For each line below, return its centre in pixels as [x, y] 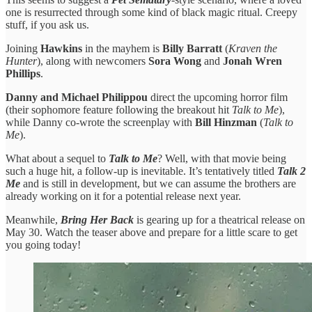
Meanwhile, [33, 219]
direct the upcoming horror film [218, 97]
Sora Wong [175, 61]
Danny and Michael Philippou [77, 97]
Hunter [21, 61]
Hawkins [61, 48]
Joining [23, 48]
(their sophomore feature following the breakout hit [119, 109]
